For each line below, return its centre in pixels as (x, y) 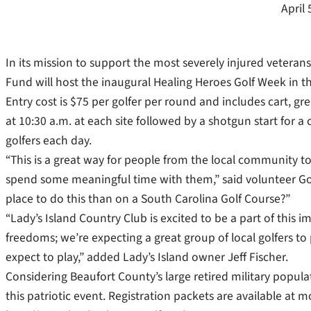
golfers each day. (49, 140)
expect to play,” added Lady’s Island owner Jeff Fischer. (147, 257)
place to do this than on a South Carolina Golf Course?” (148, 199)
